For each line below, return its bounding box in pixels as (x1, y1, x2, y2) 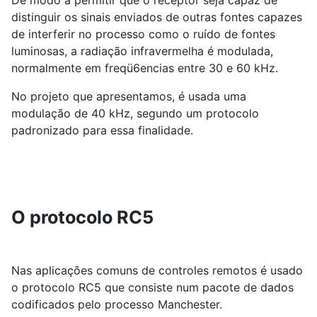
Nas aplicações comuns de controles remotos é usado (11, 263, 303, 277)
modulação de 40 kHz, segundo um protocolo (11, 106, 259, 120)
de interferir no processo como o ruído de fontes (11, 27, 275, 41)
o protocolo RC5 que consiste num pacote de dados (11, 280, 294, 294)
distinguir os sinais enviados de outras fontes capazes (11, 10, 302, 24)
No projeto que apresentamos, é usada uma (11, 89, 246, 103)
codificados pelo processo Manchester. (11, 297, 222, 311)
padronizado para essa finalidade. (11, 123, 193, 137)
